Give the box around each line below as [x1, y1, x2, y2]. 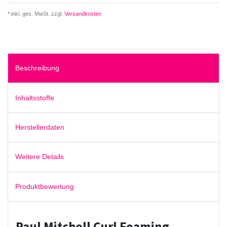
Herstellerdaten [15, 123, 64, 132]
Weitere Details [15, 153, 64, 161]
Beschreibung [15, 64, 59, 72]
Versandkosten [63, 11, 101, 17]
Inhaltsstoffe [15, 93, 54, 102]
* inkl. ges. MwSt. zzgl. [8, 11, 63, 17]
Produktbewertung [15, 182, 74, 191]
